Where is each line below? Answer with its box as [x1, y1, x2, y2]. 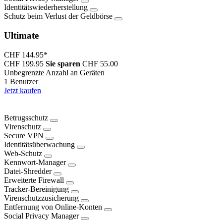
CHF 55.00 [82, 59, 118, 68]
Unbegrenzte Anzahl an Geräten [4, 68, 105, 77]
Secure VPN [4, 131, 44, 140]
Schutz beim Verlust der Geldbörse [4, 12, 112, 21]
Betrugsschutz [4, 113, 48, 122]
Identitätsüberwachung [4, 140, 75, 149]
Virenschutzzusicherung [4, 194, 79, 203]
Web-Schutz [4, 149, 42, 158]
